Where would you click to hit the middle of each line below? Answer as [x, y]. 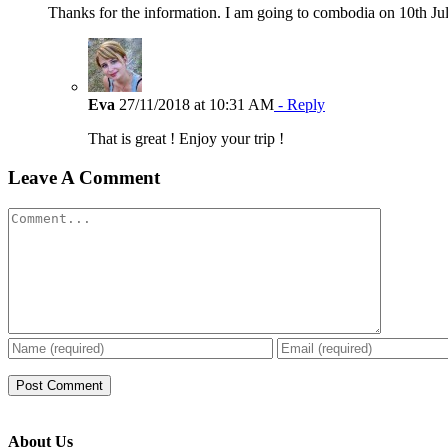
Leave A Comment [84, 177]
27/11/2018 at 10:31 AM [194, 105]
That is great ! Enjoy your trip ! [186, 139]
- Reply [299, 105]
